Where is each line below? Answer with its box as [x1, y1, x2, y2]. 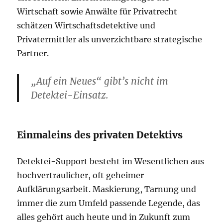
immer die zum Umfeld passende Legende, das [17, 198, 201, 208]
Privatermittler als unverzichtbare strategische [17, 34, 203, 44]
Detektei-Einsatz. [31, 89, 109, 101]
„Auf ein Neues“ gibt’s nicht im [31, 75, 169, 87]
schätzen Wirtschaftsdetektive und [17, 20, 156, 30]
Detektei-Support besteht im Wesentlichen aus [17, 156, 205, 166]
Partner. [17, 48, 49, 58]
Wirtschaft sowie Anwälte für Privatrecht [17, 6, 178, 16]
